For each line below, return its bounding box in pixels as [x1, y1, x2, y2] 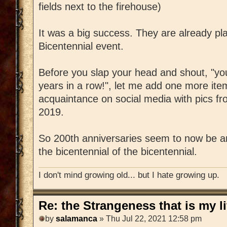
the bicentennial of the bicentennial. [39, 146, 197, 158]
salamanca [56, 214, 97, 223]
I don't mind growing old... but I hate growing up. [39, 169, 219, 180]
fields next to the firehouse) [39, 1, 161, 13]
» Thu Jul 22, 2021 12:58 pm [97, 214, 202, 223]
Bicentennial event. [39, 41, 124, 52]
